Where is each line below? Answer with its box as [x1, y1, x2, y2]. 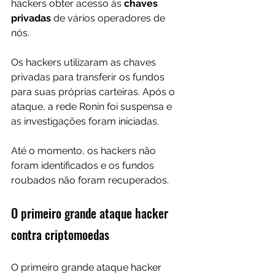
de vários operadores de [51, 12, 168, 25]
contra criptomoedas [11, 225, 109, 244]
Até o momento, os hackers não [11, 145, 158, 157]
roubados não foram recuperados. [11, 174, 169, 187]
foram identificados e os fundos [11, 160, 157, 172]
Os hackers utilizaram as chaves [11, 56, 158, 69]
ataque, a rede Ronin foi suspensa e [11, 101, 174, 113]
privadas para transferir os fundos [11, 71, 167, 83]
